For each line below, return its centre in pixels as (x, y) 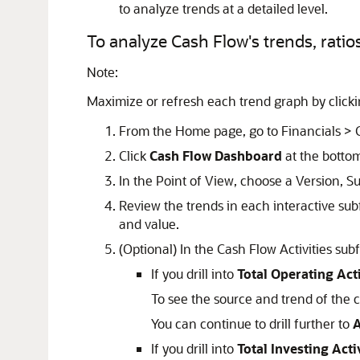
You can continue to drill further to (252, 323)
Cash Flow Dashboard (216, 155)
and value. (149, 224)
